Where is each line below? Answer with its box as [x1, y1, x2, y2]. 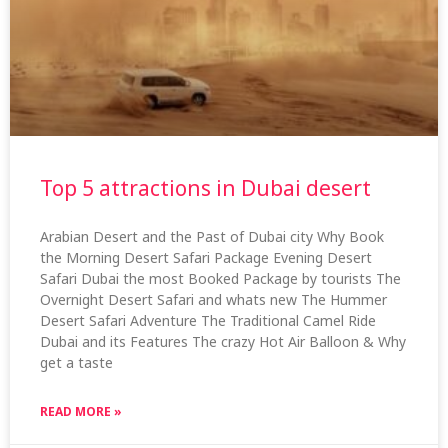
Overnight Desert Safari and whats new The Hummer [40, 289, 387, 309]
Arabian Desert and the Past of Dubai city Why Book [40, 226, 384, 246]
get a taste [40, 352, 113, 372]
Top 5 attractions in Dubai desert [40, 173, 371, 202]
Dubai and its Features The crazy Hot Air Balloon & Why [40, 331, 406, 351]
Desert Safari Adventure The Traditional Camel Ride [40, 310, 376, 330]
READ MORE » [40, 402, 122, 420]
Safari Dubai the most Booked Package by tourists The [40, 268, 401, 288]
